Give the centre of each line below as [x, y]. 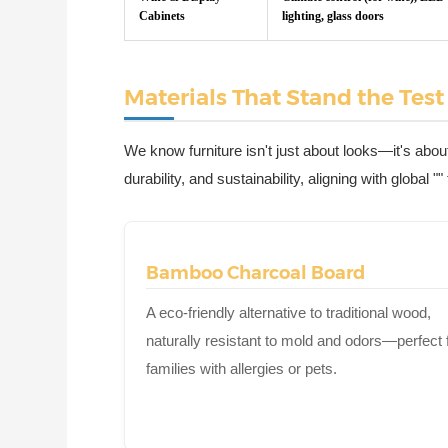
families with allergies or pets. [242, 368]
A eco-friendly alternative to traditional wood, [289, 312]
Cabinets [162, 15]
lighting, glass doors [333, 15]
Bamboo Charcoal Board [256, 272]
